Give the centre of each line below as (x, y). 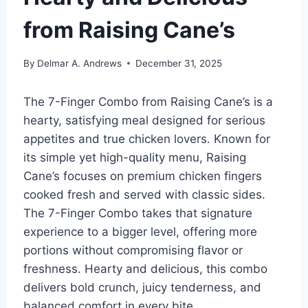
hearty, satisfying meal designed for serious (144, 120)
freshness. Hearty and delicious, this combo (145, 268)
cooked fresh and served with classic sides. (144, 194)
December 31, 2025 (178, 63)
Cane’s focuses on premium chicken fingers (142, 176)
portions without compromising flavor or (133, 250)
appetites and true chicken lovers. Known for (146, 139)
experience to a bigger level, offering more (140, 231)
